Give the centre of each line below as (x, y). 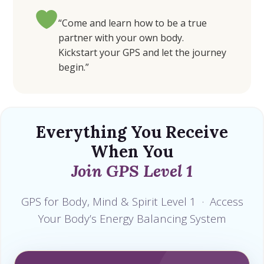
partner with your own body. (121, 37)
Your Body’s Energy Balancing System (132, 218)
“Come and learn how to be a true (133, 23)
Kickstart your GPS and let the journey (143, 52)
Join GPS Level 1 (132, 171)
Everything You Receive (132, 132)
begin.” (74, 67)
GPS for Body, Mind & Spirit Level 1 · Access (132, 201)
